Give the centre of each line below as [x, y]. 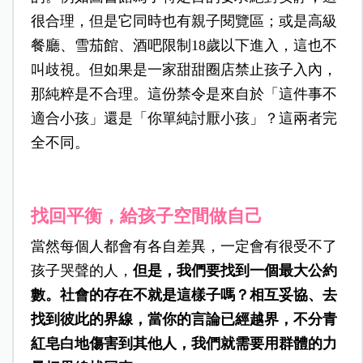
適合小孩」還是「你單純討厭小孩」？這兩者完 [184, 119]
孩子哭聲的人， [81, 271]
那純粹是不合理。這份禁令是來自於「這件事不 [184, 94]
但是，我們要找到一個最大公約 [235, 271]
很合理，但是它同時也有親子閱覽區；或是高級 [184, 21]
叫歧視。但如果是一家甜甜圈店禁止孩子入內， [184, 70]
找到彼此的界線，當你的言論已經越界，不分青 [184, 320]
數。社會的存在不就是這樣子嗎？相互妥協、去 [184, 295]
